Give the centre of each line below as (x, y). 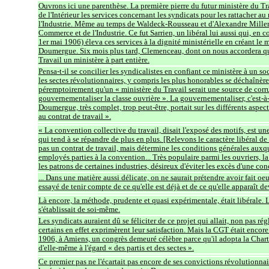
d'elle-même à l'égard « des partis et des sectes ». (116, 248)
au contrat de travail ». (75, 116)
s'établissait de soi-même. (79, 209)
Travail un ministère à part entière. (94, 60)
